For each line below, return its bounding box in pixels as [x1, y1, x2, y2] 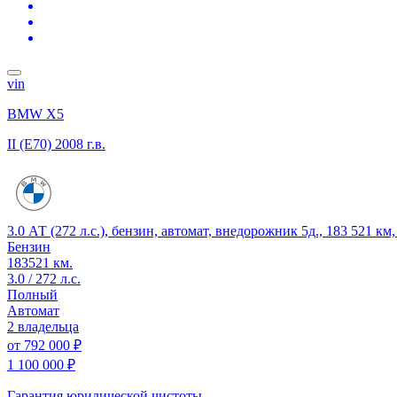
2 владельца [7, 318, 79, 334]
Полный [7, 286, 58, 302]
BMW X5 [7, 105, 64, 121]
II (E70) [7, 136, 51, 152]
